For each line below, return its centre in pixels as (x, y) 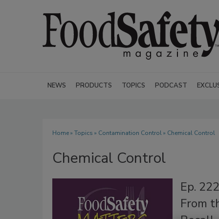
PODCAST (171, 86)
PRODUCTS (94, 86)
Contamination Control (130, 133)
